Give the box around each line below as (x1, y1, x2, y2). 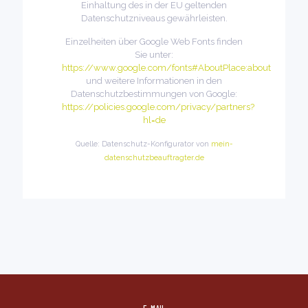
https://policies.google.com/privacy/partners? (62, 102, 255, 112)
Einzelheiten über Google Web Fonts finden (65, 36, 243, 47)
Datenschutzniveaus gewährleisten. (80, 13, 228, 23)
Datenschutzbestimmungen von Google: (71, 89, 237, 99)
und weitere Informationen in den (86, 76, 222, 86)
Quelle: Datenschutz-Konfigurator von (75, 140, 211, 148)
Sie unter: (135, 49, 173, 60)
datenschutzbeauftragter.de (104, 153, 204, 162)
